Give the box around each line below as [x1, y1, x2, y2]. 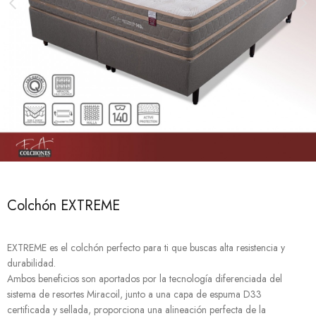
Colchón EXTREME [7, 195, 120, 216]
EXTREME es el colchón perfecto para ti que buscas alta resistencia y [7, 241, 285, 255]
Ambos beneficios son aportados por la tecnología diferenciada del [7, 272, 282, 286]
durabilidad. [7, 256, 56, 270]
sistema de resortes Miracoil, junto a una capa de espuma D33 [7, 287, 262, 301]
